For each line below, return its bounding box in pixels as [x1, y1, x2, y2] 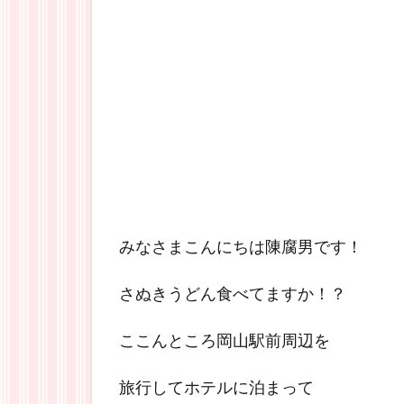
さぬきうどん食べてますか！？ [119, 283, 346, 303]
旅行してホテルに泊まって [119, 377, 314, 397]
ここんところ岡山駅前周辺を [119, 330, 330, 350]
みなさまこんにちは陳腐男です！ [119, 236, 363, 256]
